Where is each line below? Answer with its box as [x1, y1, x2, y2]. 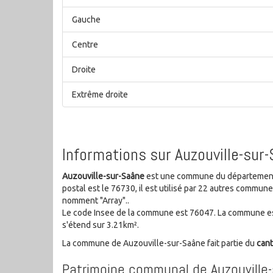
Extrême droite [72, 90, 128, 100]
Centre [72, 40, 98, 50]
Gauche [72, 15, 101, 25]
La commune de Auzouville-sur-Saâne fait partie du [62, 238, 257, 248]
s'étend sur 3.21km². [62, 219, 139, 230]
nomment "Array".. [62, 195, 129, 205]
